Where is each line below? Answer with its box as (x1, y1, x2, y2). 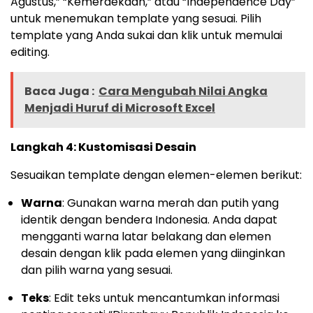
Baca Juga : (24, 83, 94, 100)
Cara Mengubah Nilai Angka (99, 83, 268, 100)
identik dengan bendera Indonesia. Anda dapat (21, 212, 277, 228)
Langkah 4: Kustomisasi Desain (10, 139, 196, 156)
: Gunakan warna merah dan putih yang (62, 195, 279, 212)
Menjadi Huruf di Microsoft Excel (24, 100, 215, 117)
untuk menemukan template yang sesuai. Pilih (10, 10, 261, 27)
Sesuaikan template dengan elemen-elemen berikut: (10, 167, 302, 184)
